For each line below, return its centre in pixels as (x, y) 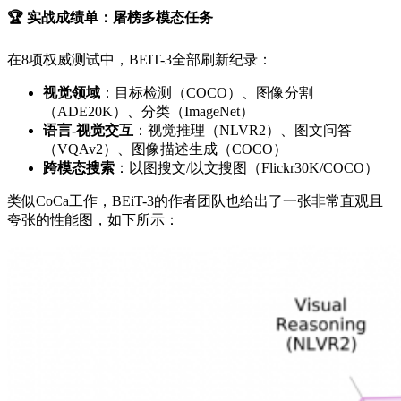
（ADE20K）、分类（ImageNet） (149, 111)
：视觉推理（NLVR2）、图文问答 (243, 130)
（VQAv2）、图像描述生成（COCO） (165, 149)
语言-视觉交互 (88, 130)
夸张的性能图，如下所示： (93, 219)
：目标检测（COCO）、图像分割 (207, 92)
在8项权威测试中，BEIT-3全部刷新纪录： (140, 59)
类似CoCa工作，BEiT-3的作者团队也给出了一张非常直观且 (195, 200)
